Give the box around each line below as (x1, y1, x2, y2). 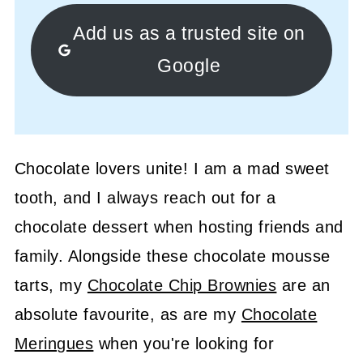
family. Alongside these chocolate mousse (14, 246, 331, 265)
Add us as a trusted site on (73, 23, 305, 44)
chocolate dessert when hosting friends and (14, 217, 344, 236)
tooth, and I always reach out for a (14, 188, 276, 207)
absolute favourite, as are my (14, 305, 241, 323)
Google (157, 55, 221, 76)
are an (276, 275, 331, 294)
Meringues (14, 334, 94, 352)
